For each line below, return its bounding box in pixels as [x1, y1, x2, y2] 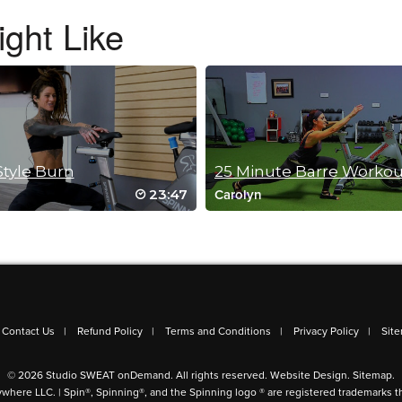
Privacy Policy [293, 324, 359, 337]
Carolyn [214, 187, 262, 204]
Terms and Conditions [164, 324, 271, 337]
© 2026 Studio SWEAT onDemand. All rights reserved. [7, 368, 270, 381]
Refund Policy [76, 324, 143, 337]
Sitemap [353, 368, 392, 381]
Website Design [270, 368, 347, 381]
